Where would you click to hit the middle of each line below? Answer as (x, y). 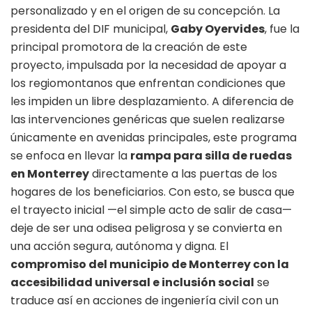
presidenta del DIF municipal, (91, 29)
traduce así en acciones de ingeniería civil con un (145, 300)
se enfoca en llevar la (70, 155)
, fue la (282, 29)
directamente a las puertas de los (183, 173)
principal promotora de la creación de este (129, 47)
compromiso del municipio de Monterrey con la (150, 264)
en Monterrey (50, 173)
